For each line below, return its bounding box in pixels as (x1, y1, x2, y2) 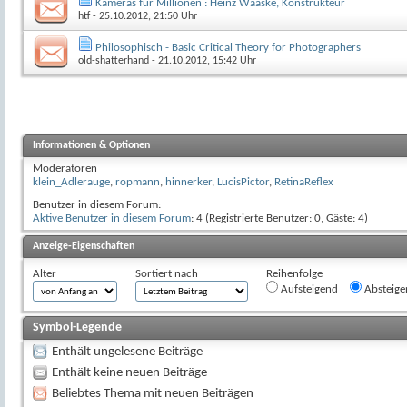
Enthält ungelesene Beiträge (52, 344, 203, 359)
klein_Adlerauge (33, 175, 110, 188)
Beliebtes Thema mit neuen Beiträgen (52, 386, 253, 401)
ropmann (115, 175, 160, 188)
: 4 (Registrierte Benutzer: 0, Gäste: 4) (191, 212, 368, 224)
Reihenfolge (266, 267, 323, 280)
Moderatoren (33, 162, 97, 174)
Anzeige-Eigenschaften (33, 240, 134, 252)
